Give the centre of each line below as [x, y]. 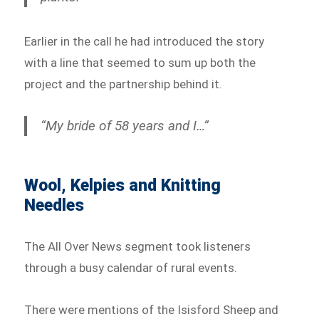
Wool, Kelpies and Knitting [123, 185]
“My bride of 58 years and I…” [125, 125]
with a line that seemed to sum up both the [140, 62]
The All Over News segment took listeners [138, 246]
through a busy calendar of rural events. [131, 267]
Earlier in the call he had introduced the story [145, 41]
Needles [54, 205]
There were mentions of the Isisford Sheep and [152, 310]
